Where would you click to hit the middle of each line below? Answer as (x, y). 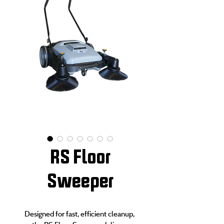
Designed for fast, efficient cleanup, (80, 214)
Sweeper (80, 180)
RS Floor (80, 156)
